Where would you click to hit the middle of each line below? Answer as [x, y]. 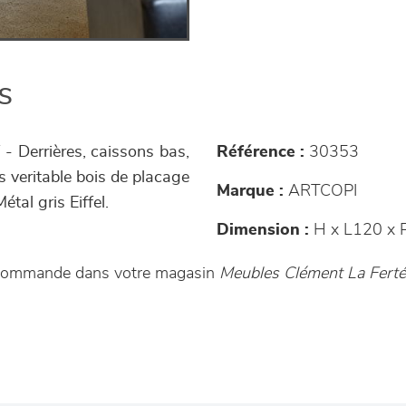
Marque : [250, 192]
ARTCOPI [320, 192]
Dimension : [263, 231]
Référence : [261, 153]
